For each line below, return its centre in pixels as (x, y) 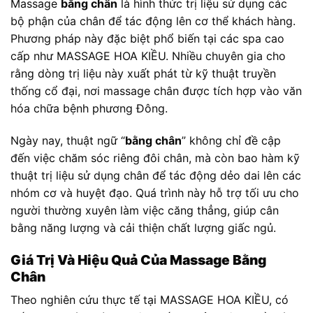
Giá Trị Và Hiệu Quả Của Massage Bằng (138, 260)
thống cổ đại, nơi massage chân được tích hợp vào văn (156, 91)
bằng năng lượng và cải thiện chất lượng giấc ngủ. (143, 228)
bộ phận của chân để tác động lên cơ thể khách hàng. (153, 21)
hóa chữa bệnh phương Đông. (89, 109)
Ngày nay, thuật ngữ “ (68, 141)
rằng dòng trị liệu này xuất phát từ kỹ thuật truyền (143, 74)
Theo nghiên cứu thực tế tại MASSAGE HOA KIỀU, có (150, 300)
